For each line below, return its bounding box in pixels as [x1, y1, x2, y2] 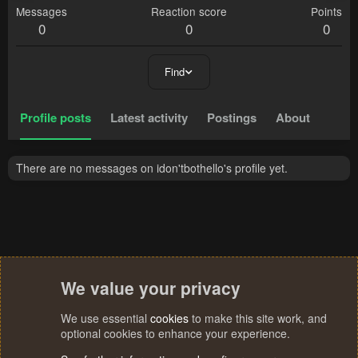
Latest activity [110, 109, 188, 127]
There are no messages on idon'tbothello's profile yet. [16, 160, 288, 177]
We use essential [61, 310, 150, 326]
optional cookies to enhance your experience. [61, 325, 290, 341]
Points [311, 3, 342, 20]
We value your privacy [61, 276, 241, 300]
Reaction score [151, 3, 227, 20]
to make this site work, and [189, 310, 327, 326]
